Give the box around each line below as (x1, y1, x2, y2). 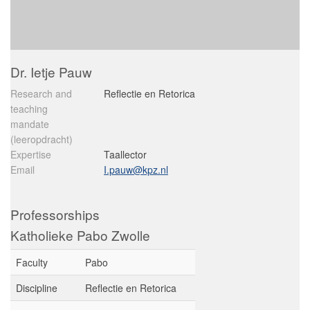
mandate (10, 117, 49, 131)
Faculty (16, 255, 48, 269)
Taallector (104, 147, 147, 161)
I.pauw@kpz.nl (104, 163, 168, 176)
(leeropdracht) (10, 132, 73, 146)
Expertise (10, 147, 51, 161)
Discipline (16, 281, 57, 295)
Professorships (10, 205, 100, 224)
